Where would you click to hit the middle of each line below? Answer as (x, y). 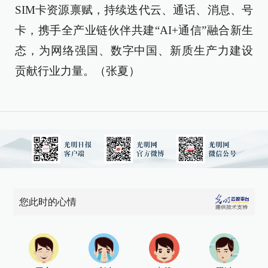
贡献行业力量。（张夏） (77, 71)
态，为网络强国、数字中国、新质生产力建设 (134, 51)
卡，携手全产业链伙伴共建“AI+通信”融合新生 (134, 30)
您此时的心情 (48, 202)
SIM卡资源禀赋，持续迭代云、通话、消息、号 (134, 10)
